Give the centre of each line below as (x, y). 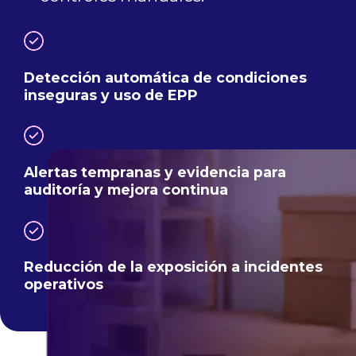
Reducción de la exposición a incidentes (173, 267)
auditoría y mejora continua (126, 189)
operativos (64, 284)
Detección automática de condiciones (165, 77)
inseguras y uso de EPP (111, 95)
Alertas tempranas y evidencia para (155, 172)
